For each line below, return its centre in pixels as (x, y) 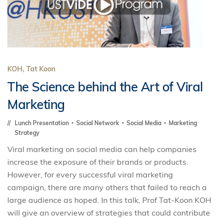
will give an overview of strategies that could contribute (109, 213)
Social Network (99, 123)
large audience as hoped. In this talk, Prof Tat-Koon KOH (109, 200)
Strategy (27, 133)
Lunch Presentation (43, 123)
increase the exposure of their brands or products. (98, 162)
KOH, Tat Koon (31, 69)
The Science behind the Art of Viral (105, 87)
